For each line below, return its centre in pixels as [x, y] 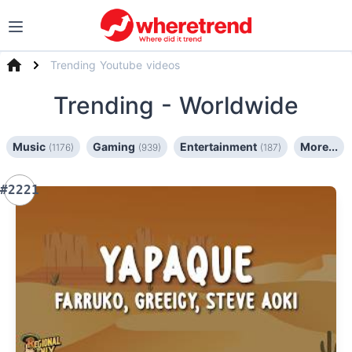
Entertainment [220, 147]
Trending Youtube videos [115, 65]
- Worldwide [230, 105]
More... [319, 147]
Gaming [115, 147]
